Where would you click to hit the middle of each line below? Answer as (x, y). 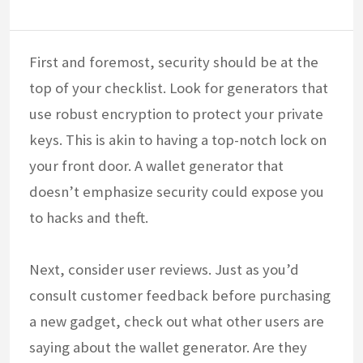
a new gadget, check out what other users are (177, 321)
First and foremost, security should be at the (174, 62)
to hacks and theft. (89, 217)
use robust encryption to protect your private (176, 113)
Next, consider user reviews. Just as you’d (164, 269)
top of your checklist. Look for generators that (179, 88)
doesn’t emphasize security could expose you (177, 191)
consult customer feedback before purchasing (180, 295)
